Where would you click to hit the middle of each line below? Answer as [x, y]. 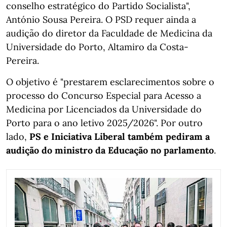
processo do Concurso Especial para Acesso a [104, 96]
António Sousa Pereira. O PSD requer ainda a [101, 20]
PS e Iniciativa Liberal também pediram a [120, 137]
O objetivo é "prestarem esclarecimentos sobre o [110, 82]
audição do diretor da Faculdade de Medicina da [109, 33]
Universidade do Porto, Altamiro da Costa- [97, 47]
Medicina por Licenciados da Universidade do [104, 109]
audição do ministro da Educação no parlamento [110, 150]
